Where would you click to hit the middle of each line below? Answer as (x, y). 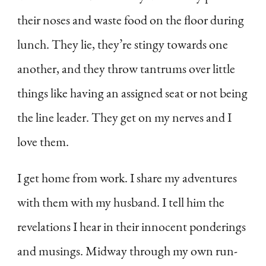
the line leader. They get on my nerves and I (124, 117)
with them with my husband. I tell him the (121, 202)
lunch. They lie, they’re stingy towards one (123, 44)
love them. (43, 141)
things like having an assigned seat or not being (132, 93)
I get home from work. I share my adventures (127, 178)
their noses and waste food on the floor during (131, 20)
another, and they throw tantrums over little (126, 68)
